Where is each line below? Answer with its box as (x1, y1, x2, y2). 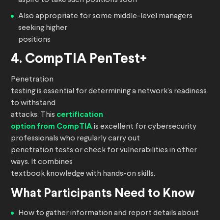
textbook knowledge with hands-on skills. (11, 170, 155, 178)
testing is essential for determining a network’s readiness (11, 87, 207, 96)
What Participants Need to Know (11, 188, 195, 200)
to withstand (11, 99, 55, 108)
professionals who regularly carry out (11, 135, 140, 143)
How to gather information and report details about (18, 209, 199, 218)
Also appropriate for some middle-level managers (18, 12, 192, 21)
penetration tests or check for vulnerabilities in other (11, 146, 197, 155)
